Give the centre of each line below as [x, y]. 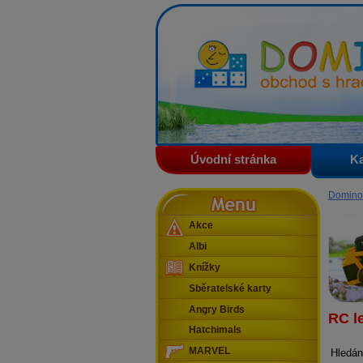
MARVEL [209, 351]
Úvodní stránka [233, 160]
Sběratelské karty [230, 288]
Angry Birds [217, 309]
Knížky [205, 268]
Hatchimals [215, 330]
